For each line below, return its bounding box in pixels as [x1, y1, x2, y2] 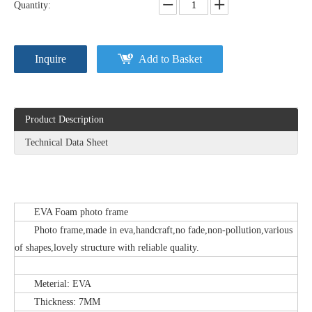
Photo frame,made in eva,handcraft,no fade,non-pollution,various [15, 225, 292, 235]
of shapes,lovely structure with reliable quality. [15, 242, 199, 253]
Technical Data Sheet [25, 137, 108, 148]
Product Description [25, 114, 104, 125]
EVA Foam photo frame [15, 207, 128, 217]
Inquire [35, 53, 66, 65]
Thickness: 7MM [15, 297, 100, 307]
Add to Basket [139, 53, 202, 65]
